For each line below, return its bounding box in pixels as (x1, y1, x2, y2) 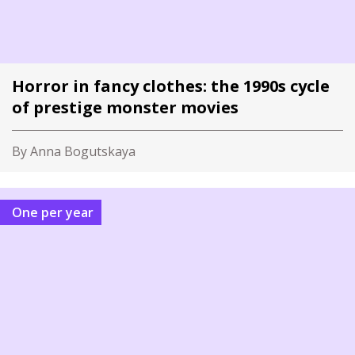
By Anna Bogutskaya (12, 143, 136, 160)
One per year (22, 204, 94, 221)
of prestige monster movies (12, 97, 239, 118)
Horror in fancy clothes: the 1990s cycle (12, 75, 330, 97)
